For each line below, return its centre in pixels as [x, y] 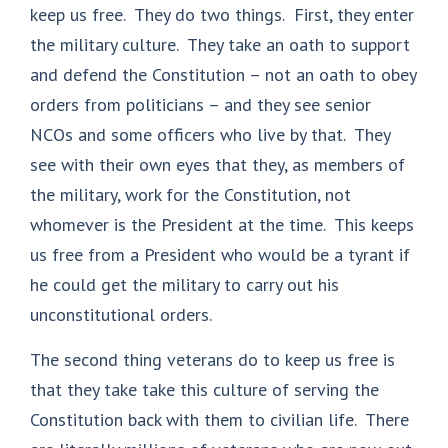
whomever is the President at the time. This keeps [222, 224]
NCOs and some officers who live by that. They [210, 134]
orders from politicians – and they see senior [200, 104]
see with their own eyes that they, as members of [217, 164]
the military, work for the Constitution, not [190, 194]
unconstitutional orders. [121, 314]
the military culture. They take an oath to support [220, 44]
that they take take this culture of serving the [204, 389]
